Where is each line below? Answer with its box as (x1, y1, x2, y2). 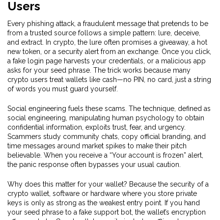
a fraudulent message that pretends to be (78, 20, 208, 27)
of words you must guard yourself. (7, 85, 118, 93)
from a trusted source (7, 29, 76, 37)
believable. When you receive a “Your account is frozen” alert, (7, 151, 203, 159)
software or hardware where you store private (53, 190, 197, 197)
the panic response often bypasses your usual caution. (7, 161, 181, 168)
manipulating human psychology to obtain (69, 114, 204, 122)
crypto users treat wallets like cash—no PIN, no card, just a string (7, 76, 211, 83)
